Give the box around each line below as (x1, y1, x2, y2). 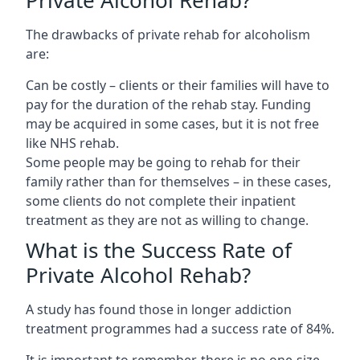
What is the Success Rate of (26, 235, 292, 264)
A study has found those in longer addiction (26, 300, 292, 318)
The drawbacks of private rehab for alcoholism (26, 25, 310, 43)
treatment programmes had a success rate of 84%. (26, 319, 334, 337)
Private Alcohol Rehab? (26, 260, 251, 289)
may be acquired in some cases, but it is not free (26, 114, 319, 133)
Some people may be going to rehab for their (26, 153, 301, 171)
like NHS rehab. (26, 133, 119, 152)
